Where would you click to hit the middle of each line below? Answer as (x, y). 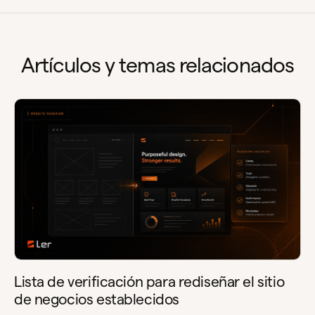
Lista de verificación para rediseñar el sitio (149, 282)
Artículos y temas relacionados (157, 65)
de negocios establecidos (97, 300)
